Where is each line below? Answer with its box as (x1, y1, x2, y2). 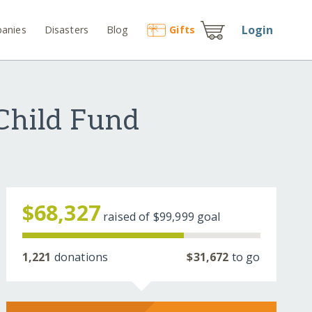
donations (51, 249, 109, 265)
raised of (103, 209, 153, 225)
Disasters (44, 22, 89, 36)
